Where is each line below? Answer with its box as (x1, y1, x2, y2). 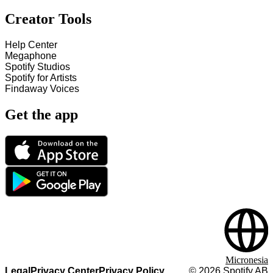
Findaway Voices (5, 83, 79, 94)
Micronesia (225, 255, 268, 265)
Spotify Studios (5, 62, 70, 73)
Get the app (5, 107, 78, 123)
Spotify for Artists (5, 73, 77, 83)
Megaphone (5, 51, 57, 62)
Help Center (5, 40, 57, 51)
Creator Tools (5, 11, 91, 27)
